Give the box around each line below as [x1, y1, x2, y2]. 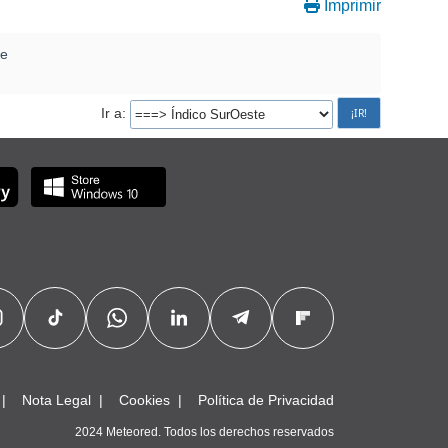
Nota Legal [22, 391, 91, 408]
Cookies [119, 391, 170, 408]
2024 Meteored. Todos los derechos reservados [75, 424, 334, 439]
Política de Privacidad [198, 391, 334, 408]
